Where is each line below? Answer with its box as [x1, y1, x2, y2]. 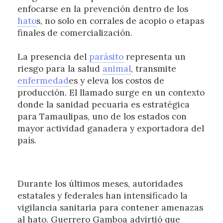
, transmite [130, 63, 176, 75]
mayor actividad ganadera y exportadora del [17, 123, 204, 134]
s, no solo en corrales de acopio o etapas [36, 15, 204, 27]
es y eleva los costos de [68, 75, 164, 87]
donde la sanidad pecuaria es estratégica [17, 99, 190, 111]
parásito [89, 51, 123, 63]
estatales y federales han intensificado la [17, 190, 188, 201]
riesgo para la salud [17, 63, 103, 75]
